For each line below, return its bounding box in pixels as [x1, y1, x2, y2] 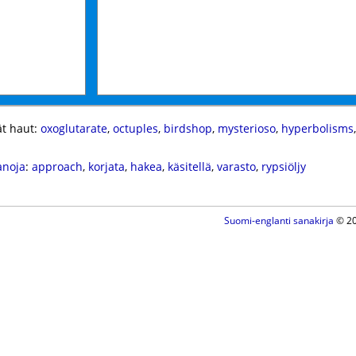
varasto [216, 159, 256, 174]
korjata [87, 159, 125, 174]
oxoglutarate [40, 121, 107, 136]
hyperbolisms [281, 121, 354, 136]
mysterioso [217, 121, 276, 136]
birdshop [163, 121, 212, 136]
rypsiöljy [261, 159, 306, 174]
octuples [112, 121, 158, 136]
